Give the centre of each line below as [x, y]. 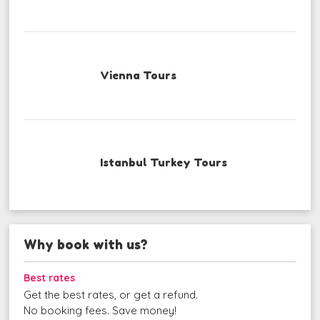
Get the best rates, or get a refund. [111, 295]
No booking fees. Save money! [100, 311]
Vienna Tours [138, 75]
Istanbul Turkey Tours [163, 163]
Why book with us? [86, 245]
